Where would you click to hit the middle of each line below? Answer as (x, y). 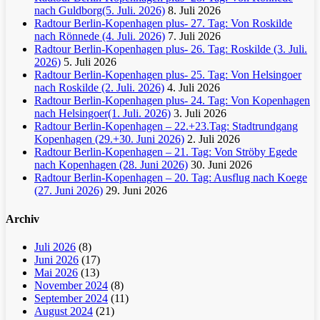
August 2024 (64, 311)
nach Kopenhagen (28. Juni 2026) (111, 165)
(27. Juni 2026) (69, 191)
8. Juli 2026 (194, 11)
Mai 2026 (56, 272)
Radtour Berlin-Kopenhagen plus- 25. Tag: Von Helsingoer (168, 75)
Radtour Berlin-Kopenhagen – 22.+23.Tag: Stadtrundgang (166, 126)
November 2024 (71, 285)
